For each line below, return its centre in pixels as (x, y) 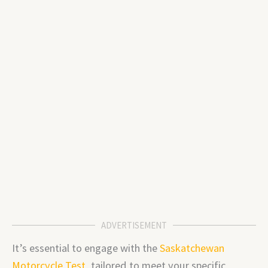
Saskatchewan (192, 248)
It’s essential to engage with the (86, 248)
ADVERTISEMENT (134, 225)
